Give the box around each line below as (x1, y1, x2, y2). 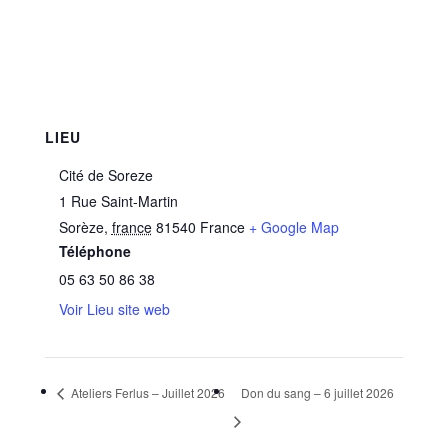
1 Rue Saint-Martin (58, 191, 178, 212)
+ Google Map (248, 217, 339, 238)
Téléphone (58, 241, 131, 262)
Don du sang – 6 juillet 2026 (241, 384, 395, 402)
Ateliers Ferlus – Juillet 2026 (67, 384, 225, 402)
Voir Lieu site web (58, 299, 170, 320)
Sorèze (58, 217, 104, 238)
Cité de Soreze (58, 165, 153, 186)
